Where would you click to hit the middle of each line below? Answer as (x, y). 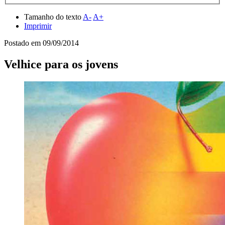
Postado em (23, 43)
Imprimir (38, 26)
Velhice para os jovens (61, 65)
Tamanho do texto (53, 17)
